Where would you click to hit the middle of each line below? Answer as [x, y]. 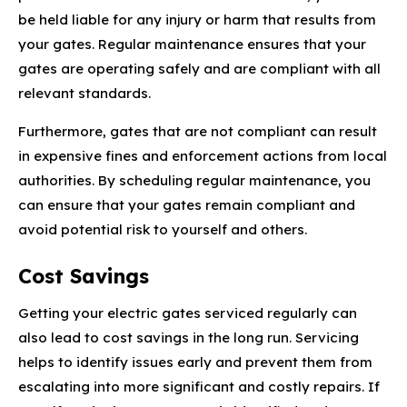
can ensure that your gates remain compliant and [187, 204]
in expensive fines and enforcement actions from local [203, 155]
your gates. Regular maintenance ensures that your [192, 44]
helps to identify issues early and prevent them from [195, 362]
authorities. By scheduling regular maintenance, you [194, 180]
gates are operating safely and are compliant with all [199, 68]
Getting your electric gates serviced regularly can [188, 313]
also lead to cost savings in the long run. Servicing [189, 337]
